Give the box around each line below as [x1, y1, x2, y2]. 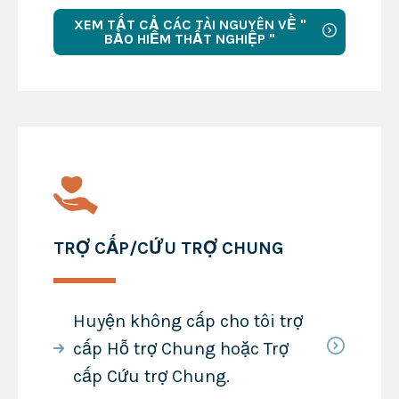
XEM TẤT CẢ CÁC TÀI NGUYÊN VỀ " [73, 15, 306, 33]
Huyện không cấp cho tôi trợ [72, 310, 303, 331]
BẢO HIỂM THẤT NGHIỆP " [104, 29, 275, 47]
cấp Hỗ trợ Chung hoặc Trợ [72, 338, 289, 359]
